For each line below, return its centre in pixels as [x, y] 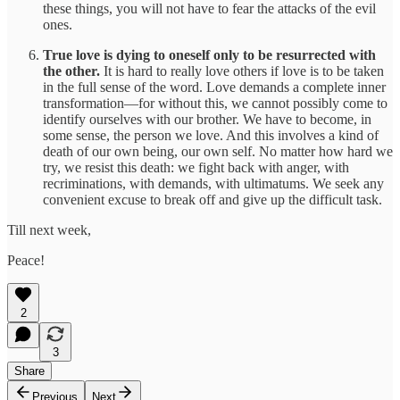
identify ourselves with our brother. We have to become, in [207, 120]
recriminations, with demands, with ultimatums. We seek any [213, 184]
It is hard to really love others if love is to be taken [242, 71]
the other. [71, 71]
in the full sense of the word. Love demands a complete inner [214, 87]
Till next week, [49, 230]
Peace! [26, 261]
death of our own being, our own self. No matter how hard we [218, 152]
